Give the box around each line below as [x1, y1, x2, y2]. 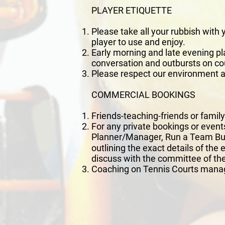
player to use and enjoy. [91, 37, 185, 48]
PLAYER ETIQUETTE [91, 5, 172, 16]
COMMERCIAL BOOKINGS [91, 89, 195, 100]
